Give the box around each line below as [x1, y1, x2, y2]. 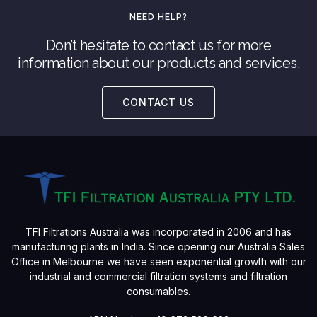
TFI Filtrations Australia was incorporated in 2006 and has [25, 226, 292, 238]
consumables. [127, 285, 190, 298]
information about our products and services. [18, 54, 299, 71]
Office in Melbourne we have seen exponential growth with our [11, 255, 306, 268]
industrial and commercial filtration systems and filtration [30, 270, 287, 283]
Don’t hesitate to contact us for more [45, 36, 272, 54]
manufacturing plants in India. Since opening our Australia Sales [12, 241, 305, 253]
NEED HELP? [129, 11, 188, 22]
